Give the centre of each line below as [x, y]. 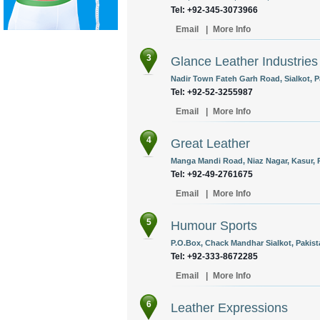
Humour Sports [214, 226]
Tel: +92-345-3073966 [214, 10]
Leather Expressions [229, 308]
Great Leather [210, 144]
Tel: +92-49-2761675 [212, 174]
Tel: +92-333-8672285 [214, 256]
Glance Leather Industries [244, 61]
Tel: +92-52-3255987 [212, 92]
